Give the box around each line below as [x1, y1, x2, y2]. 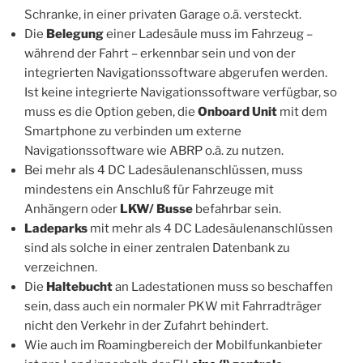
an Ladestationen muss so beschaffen [115, 280, 333, 295]
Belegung [46, 27, 106, 42]
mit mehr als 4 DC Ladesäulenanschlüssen [90, 221, 333, 237]
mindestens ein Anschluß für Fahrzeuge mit [24, 182, 274, 198]
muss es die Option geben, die [24, 105, 198, 120]
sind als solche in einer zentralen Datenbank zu [24, 241, 290, 256]
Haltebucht [46, 280, 115, 295]
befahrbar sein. [195, 202, 281, 217]
